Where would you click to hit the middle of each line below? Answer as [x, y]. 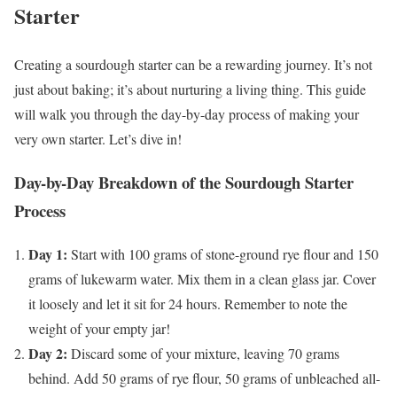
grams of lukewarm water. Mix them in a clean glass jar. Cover [202, 278]
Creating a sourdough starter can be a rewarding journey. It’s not [193, 65]
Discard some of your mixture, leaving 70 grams [203, 353]
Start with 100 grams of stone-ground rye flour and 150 [223, 253]
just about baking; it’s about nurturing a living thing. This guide [190, 90]
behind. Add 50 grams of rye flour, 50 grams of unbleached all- [204, 378]
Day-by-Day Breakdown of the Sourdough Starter [184, 183]
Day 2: [48, 353]
